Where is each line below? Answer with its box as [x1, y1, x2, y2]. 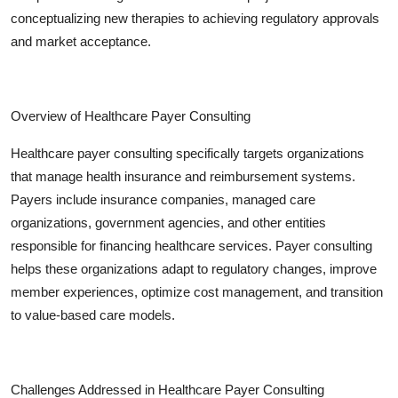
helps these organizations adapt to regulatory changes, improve [11, 260, 377, 276]
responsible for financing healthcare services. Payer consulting [11, 237, 372, 253]
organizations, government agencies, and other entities [11, 214, 326, 230]
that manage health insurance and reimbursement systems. [11, 168, 355, 184]
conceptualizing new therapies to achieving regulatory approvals [11, 10, 379, 26]
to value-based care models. [11, 306, 175, 322]
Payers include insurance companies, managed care [11, 191, 315, 207]
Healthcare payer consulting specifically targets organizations [11, 145, 364, 161]
